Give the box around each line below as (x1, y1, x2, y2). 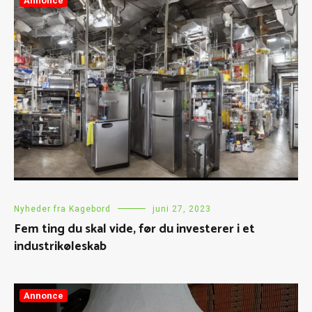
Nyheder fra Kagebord (14, 203, 111, 214)
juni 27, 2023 (153, 203, 211, 214)
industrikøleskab (14, 235, 107, 257)
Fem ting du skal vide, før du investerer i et (14, 218, 255, 240)
